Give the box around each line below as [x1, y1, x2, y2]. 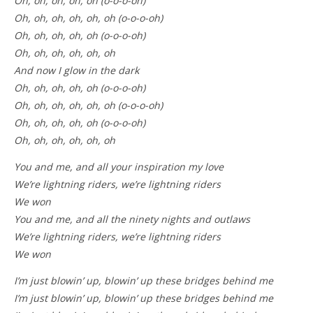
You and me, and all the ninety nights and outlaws [14, 212, 250, 226]
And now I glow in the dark [14, 64, 139, 77]
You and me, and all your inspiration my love [14, 160, 224, 173]
